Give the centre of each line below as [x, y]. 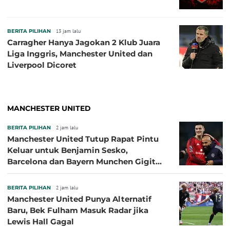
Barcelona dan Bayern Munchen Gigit [81, 161]
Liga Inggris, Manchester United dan [80, 53]
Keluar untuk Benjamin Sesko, [68, 150]
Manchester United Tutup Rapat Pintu [83, 139]
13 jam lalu [68, 31]
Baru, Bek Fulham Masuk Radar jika [78, 210]
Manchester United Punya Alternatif [79, 199]
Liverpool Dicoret [42, 65]
